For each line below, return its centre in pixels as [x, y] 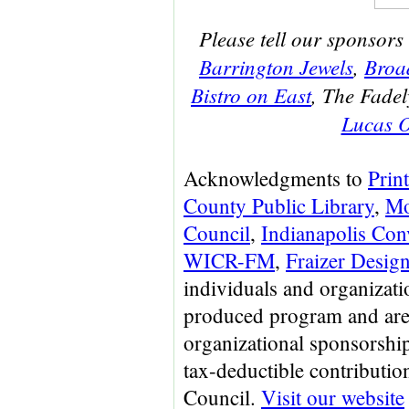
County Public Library [279, 205]
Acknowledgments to [276, 178]
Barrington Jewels [276, 66]
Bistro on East [251, 94]
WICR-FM [229, 260]
